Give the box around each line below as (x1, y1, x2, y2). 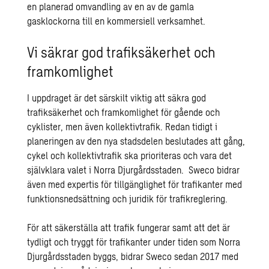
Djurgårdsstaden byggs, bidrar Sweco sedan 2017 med (27, 250, 239, 262)
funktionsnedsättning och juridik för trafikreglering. (27, 193, 228, 204)
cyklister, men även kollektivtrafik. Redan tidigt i (27, 121, 218, 132)
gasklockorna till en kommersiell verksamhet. (27, 15, 206, 26)
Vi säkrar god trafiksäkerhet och (27, 43, 216, 61)
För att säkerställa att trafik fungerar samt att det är (27, 222, 231, 233)
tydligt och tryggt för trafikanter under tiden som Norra (27, 236, 241, 247)
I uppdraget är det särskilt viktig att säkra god (27, 92, 207, 103)
